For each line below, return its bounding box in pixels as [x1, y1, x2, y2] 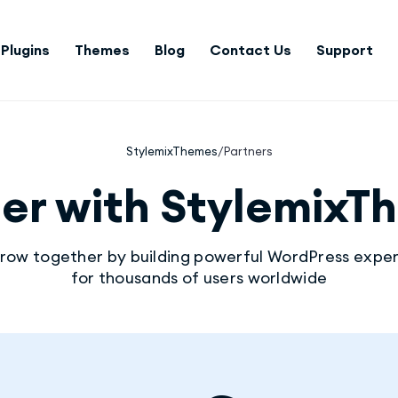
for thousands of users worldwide [70, 267, 328, 288]
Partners [223, 144, 273, 158]
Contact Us [210, 41, 291, 59]
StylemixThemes [125, 144, 218, 158]
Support [316, 41, 373, 59]
